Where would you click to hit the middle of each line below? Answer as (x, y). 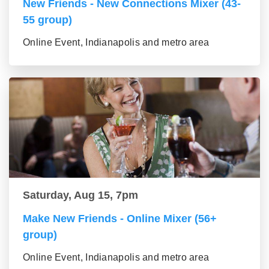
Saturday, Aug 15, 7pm (80, 195)
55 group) (47, 20)
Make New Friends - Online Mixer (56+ (120, 218)
